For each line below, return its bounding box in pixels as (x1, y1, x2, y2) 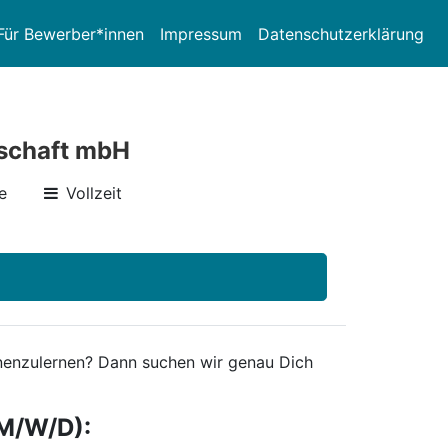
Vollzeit (66, 183, 123, 203)
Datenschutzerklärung (258, 23, 424, 44)
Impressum (160, 23, 242, 44)
